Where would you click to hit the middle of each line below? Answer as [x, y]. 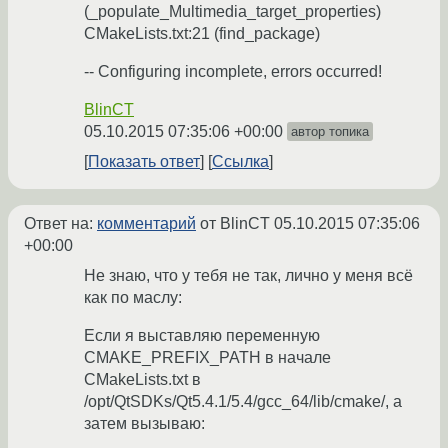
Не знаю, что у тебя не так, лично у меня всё [248, 276]
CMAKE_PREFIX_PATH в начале [207, 358]
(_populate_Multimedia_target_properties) [232, 12]
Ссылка [240, 162]
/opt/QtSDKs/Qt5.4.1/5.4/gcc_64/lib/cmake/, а [243, 402]
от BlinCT [235, 224]
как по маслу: [133, 298]
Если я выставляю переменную [202, 336]
